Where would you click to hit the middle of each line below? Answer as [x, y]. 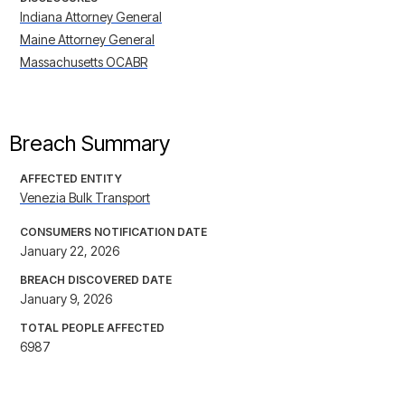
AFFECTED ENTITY [71, 179]
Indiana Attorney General [91, 17]
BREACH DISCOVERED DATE [96, 280]
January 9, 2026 [66, 299]
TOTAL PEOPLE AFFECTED [92, 328]
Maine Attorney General [87, 40]
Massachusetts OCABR [84, 62]
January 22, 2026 [70, 251]
